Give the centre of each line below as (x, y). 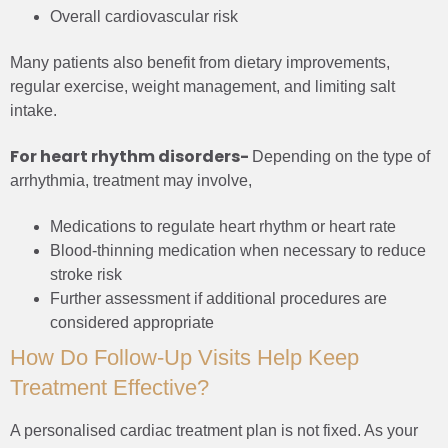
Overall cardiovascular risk (144, 16)
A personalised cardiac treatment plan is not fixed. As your (214, 430)
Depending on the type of (341, 156)
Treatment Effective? (109, 387)
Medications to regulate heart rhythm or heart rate (223, 226)
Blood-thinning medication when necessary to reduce (238, 250)
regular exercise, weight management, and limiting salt (202, 86)
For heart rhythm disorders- (131, 156)
